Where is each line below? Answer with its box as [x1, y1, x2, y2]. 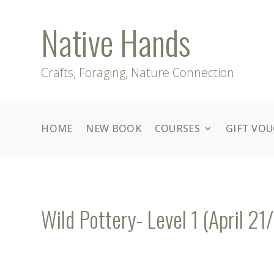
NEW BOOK [86, 122, 141, 136]
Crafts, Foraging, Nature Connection [41, 64, 235, 81]
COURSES [154, 122, 200, 136]
